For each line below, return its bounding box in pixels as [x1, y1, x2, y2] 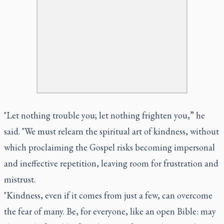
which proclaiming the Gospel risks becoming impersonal [4, 141, 215, 153]
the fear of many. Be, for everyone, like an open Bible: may [4, 205, 216, 217]
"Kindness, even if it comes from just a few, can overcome [4, 189, 212, 201]
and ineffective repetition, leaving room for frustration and [4, 157, 218, 169]
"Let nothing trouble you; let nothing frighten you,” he [4, 109, 205, 121]
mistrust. [4, 173, 35, 185]
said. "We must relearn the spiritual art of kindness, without [4, 125, 219, 137]
